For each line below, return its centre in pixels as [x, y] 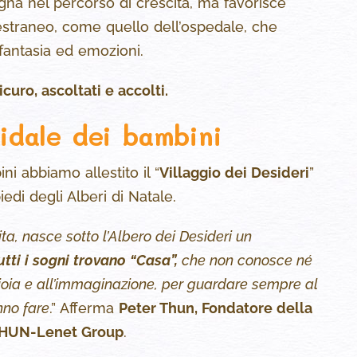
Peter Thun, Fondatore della [216, 308]
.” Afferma [84, 308]
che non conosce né [245, 261]
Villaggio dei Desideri [234, 173]
